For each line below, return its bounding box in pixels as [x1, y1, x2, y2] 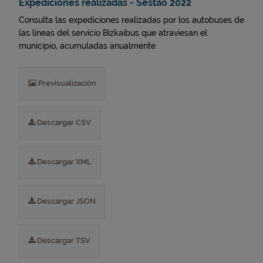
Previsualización [36, 79, 96, 87]
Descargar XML [35, 157, 92, 166]
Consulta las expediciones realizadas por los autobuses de [19, 15, 244, 25]
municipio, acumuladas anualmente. [19, 41, 157, 50]
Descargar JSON [35, 197, 96, 205]
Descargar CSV [35, 118, 91, 127]
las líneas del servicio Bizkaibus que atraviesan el [19, 28, 207, 38]
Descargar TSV [35, 236, 90, 245]
